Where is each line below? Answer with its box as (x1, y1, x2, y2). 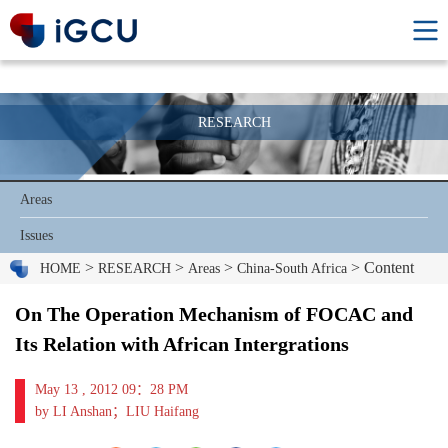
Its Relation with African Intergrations (15, 333, 349, 356)
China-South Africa (237, 261, 347, 277)
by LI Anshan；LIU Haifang (35, 404, 199, 420)
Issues (20, 228, 53, 244)
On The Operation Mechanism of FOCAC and (15, 303, 413, 326)
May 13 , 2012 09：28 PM (35, 382, 188, 398)
